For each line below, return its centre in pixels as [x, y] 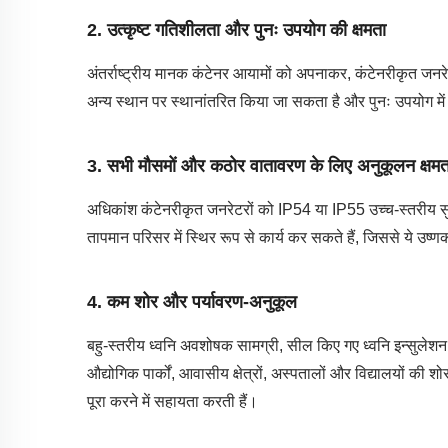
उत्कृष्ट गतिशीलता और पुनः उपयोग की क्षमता [246, 29]
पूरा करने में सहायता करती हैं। [172, 401]
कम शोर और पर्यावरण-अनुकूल [202, 301]
